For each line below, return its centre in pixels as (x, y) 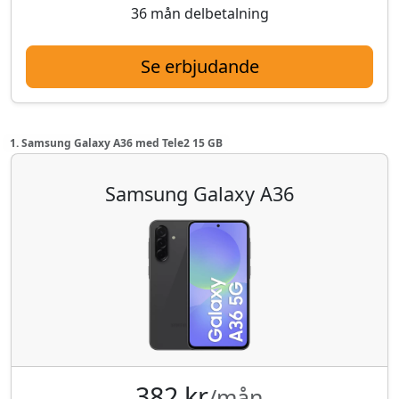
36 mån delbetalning (199, 13)
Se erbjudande (199, 66)
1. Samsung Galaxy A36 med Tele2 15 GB (116, 142)
